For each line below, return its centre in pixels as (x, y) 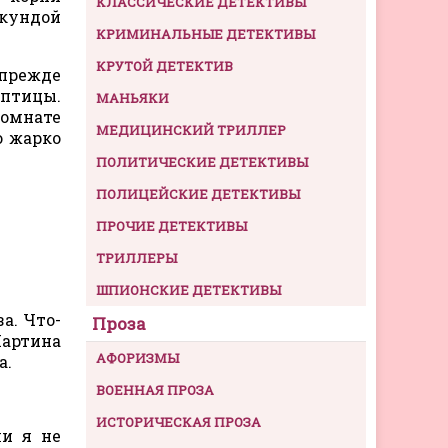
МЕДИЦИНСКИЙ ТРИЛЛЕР (191, 129)
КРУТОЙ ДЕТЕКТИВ (164, 65)
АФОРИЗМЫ (137, 357)
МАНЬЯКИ (132, 97)
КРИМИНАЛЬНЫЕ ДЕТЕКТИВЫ (205, 33)
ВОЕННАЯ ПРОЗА (155, 389)
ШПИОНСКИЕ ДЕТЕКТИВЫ (188, 289)
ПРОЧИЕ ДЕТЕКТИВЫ (171, 225)
